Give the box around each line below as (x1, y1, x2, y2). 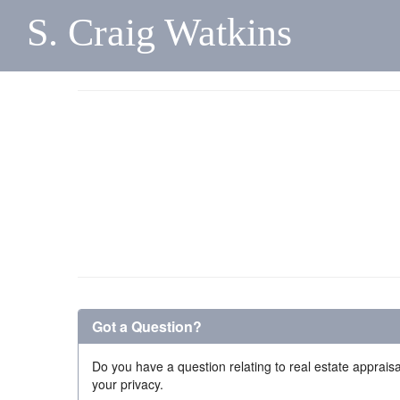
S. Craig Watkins (27, 11, 292, 54)
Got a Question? (92, 316, 202, 337)
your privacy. (92, 375, 163, 393)
